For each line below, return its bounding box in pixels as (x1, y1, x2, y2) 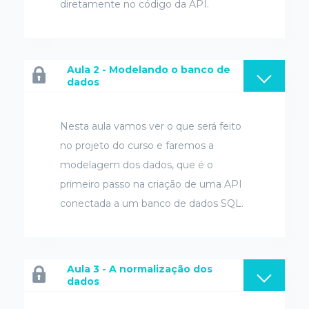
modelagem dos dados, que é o (60, 159, 213, 172)
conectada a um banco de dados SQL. (60, 197, 243, 210)
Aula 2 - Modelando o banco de (67, 63, 230, 77)
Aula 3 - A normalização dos (67, 263, 212, 276)
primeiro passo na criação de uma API (60, 178, 242, 191)
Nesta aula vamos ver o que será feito (60, 120, 241, 133)
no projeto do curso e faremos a (60, 139, 214, 152)
